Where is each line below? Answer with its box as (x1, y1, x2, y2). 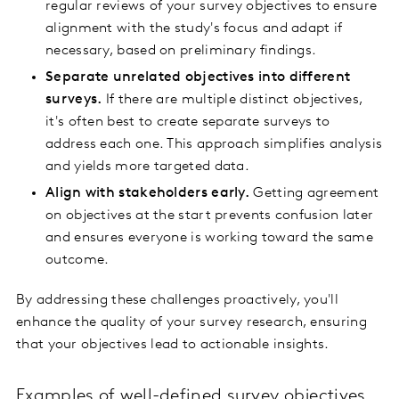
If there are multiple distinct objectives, (102, 93, 363, 108)
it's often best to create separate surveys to (45, 115, 330, 130)
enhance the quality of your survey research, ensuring (16, 315, 367, 330)
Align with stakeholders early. (45, 186, 249, 201)
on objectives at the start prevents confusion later (45, 208, 374, 224)
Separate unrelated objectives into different (45, 70, 351, 85)
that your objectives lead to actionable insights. (16, 338, 330, 353)
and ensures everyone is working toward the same (45, 231, 374, 246)
